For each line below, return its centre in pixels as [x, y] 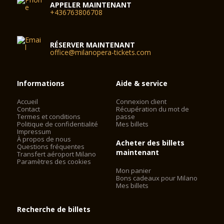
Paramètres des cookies [54, 161]
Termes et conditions [49, 116]
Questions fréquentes [51, 146]
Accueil [28, 101]
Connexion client [141, 101]
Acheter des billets [150, 142]
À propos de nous [44, 139]
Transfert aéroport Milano [57, 154]
